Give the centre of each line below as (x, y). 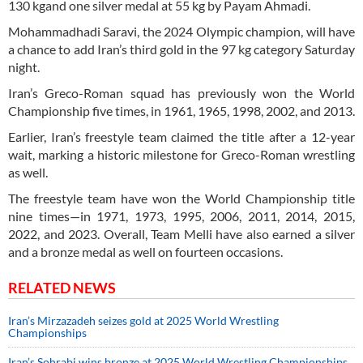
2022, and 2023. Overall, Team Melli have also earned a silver (181, 234)
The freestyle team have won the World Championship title (181, 199)
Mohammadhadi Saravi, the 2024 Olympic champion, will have (181, 32)
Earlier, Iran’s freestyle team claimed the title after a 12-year (181, 137)
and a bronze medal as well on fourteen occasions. (145, 252)
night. (24, 67)
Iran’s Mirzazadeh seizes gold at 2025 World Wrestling (143, 321)
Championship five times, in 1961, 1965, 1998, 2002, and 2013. (181, 111)
